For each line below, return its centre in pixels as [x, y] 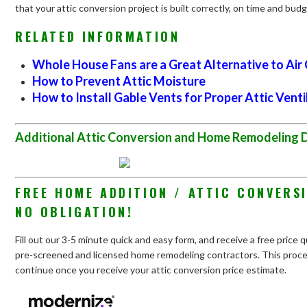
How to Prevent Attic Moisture [119, 81]
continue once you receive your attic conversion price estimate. [151, 269]
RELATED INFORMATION [98, 36]
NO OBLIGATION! [74, 211]
